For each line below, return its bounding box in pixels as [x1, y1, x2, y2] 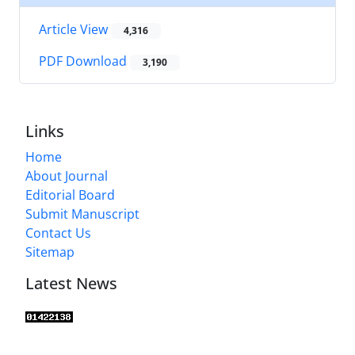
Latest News [25, 273, 117, 295]
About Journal [25, 167, 108, 185]
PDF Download [39, 52, 130, 71]
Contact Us [25, 224, 91, 242]
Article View [39, 20, 111, 38]
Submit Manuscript [25, 205, 139, 223]
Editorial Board [25, 186, 115, 204]
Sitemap [25, 243, 74, 261]
